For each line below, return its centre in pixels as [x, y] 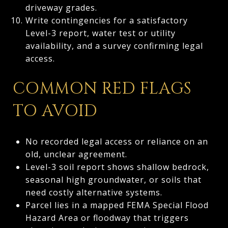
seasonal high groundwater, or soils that [113, 179]
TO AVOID [55, 111]
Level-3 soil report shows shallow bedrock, [117, 167]
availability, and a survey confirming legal [114, 46]
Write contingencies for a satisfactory [106, 20]
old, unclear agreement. [76, 154]
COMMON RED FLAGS [102, 89]
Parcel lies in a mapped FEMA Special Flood [117, 205]
